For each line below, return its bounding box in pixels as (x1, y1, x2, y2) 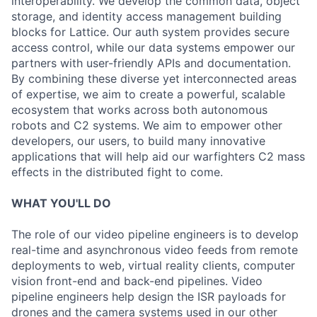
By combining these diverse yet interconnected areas (11, 71, 296, 86)
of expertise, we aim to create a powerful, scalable (11, 87, 285, 101)
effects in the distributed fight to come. (11, 165, 223, 179)
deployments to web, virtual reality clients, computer (11, 258, 295, 272)
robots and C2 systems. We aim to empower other (11, 118, 282, 132)
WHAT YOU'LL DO (11, 196, 111, 210)
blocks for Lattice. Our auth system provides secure (11, 25, 289, 39)
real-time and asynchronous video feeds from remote (11, 243, 298, 257)
